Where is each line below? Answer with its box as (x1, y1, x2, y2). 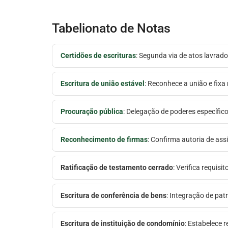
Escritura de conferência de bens (61, 191, 166, 199)
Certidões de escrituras (61, 51, 136, 60)
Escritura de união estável (61, 79, 145, 88)
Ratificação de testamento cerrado (61, 163, 173, 172)
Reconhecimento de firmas (61, 135, 148, 144)
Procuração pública (61, 107, 123, 116)
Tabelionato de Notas (52, 21, 170, 36)
